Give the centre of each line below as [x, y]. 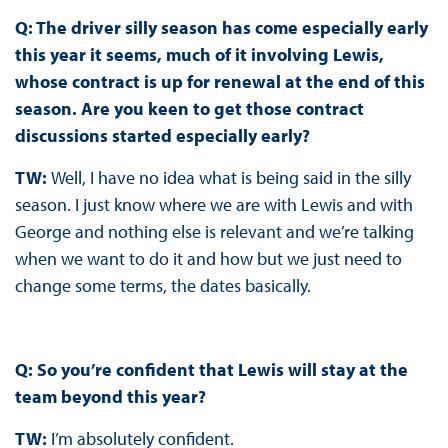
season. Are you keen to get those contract [189, 109]
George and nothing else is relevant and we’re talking [214, 232]
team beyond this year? [112, 397]
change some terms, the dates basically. [164, 286]
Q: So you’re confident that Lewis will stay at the [211, 370]
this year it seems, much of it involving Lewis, [199, 55]
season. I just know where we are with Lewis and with [213, 205]
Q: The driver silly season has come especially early [221, 28]
